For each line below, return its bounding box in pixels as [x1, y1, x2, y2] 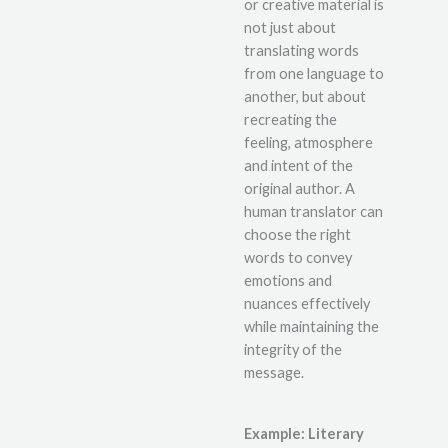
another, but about [244, 88, 366, 106]
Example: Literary [244, 424, 364, 442]
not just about [244, 19, 336, 37]
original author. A [244, 180, 355, 198]
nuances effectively [244, 295, 370, 313]
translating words [244, 42, 359, 60]
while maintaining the [244, 318, 379, 336]
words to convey [244, 249, 352, 267]
